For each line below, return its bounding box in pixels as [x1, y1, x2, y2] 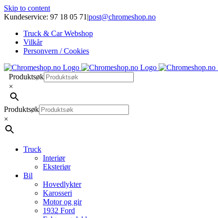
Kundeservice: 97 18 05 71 [4, 13, 87, 21]
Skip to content [4, 4, 50, 12]
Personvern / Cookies [23, 47, 89, 55]
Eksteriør [43, 163, 71, 171]
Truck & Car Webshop [23, 29, 93, 37]
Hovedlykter [43, 180, 81, 188]
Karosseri [43, 189, 72, 197]
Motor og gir [43, 198, 82, 206]
